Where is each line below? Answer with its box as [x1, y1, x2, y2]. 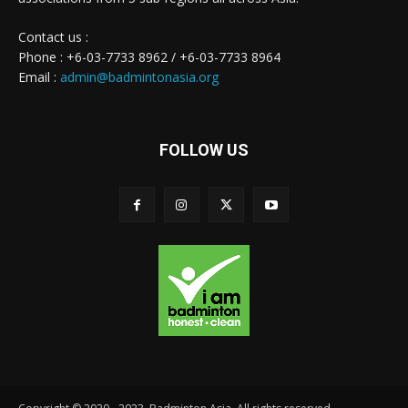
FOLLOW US [159, 139, 249, 159]
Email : [18, 67, 60, 86]
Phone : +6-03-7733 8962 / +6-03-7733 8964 [18, 47, 280, 66]
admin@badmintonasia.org [60, 67, 219, 86]
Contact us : [18, 27, 88, 46]
